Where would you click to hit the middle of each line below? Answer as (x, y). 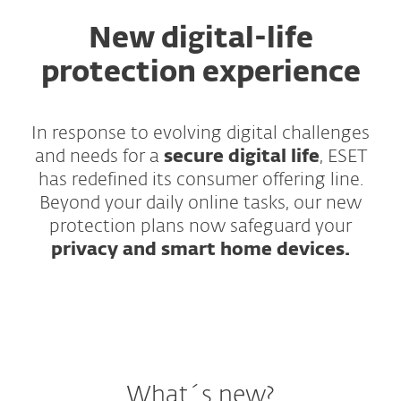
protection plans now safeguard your (200, 227)
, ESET (343, 157)
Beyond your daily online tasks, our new (200, 204)
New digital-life (200, 40)
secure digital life (241, 157)
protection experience (200, 74)
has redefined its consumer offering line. (200, 180)
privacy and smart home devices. (200, 250)
